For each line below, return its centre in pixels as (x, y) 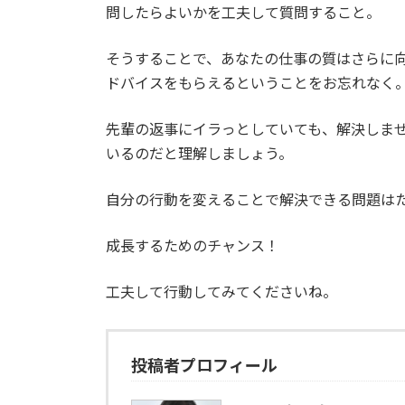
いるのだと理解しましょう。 (199, 154)
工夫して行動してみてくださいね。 (221, 292)
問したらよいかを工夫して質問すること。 (243, 13)
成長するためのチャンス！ (193, 246)
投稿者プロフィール (204, 366)
